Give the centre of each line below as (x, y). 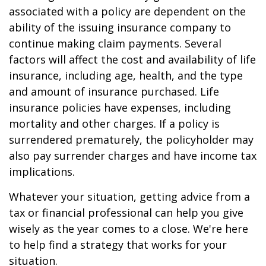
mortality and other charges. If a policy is (114, 123)
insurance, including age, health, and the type (126, 75)
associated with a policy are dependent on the (127, 11)
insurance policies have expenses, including (120, 107)
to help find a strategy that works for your (118, 245)
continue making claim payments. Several (115, 43)
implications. (42, 172)
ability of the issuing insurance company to (120, 27)
